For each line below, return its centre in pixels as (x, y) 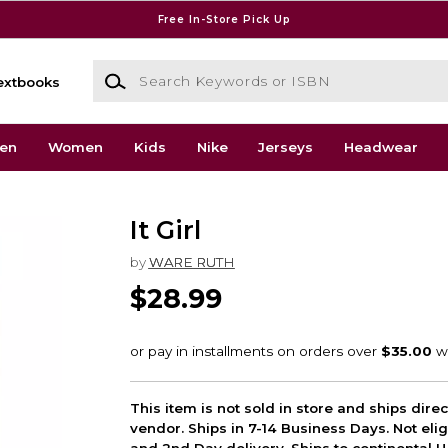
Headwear (381, 147)
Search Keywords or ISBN (181, 69)
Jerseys (286, 147)
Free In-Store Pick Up (224, 19)
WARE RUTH (191, 261)
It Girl (165, 230)
